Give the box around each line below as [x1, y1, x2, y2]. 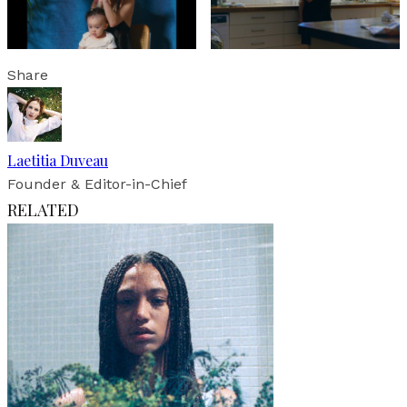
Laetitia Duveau [7, 151, 108, 171]
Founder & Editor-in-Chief [7, 175, 187, 194]
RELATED [7, 199, 79, 222]
